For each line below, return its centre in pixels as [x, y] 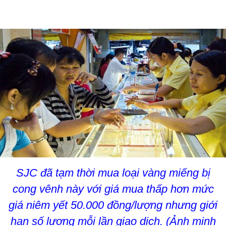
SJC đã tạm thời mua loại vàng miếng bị [113, 173]
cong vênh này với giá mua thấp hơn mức [113, 189]
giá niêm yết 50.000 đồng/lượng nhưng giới [113, 205]
